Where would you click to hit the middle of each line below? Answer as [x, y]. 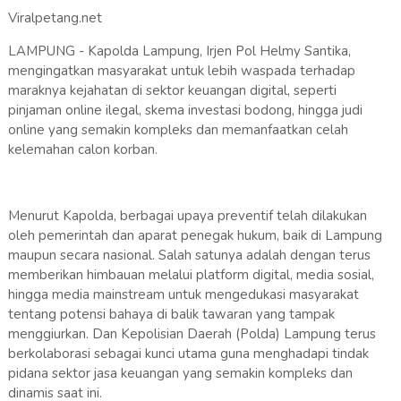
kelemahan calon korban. [82, 150]
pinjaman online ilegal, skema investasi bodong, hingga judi [185, 111]
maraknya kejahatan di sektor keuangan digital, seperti [172, 91]
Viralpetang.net [56, 18]
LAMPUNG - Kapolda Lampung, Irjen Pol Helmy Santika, [179, 51]
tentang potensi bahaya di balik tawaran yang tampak [171, 315]
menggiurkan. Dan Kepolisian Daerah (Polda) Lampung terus [192, 334]
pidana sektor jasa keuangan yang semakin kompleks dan [180, 374]
